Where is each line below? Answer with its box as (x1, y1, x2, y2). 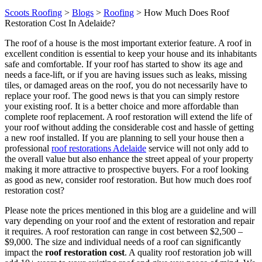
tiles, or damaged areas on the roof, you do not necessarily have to (5, 80, 247, 90)
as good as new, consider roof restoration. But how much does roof (5, 174, 251, 185)
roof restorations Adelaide (51, 143, 146, 153)
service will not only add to (146, 143, 249, 153)
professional (5, 143, 51, 153)
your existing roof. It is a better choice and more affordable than (5, 101, 239, 111)
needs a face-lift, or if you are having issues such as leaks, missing (5, 69, 247, 80)
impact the (5, 247, 45, 257)
